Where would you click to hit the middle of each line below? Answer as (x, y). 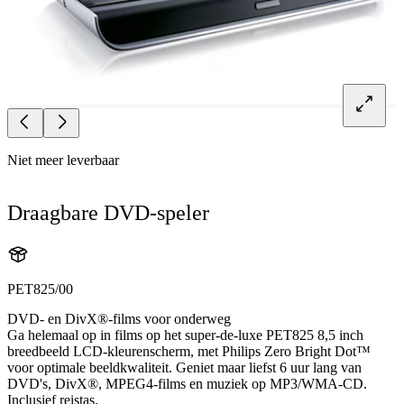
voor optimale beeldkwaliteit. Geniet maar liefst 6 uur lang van (184, 367)
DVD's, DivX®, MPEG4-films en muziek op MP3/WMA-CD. (187, 383)
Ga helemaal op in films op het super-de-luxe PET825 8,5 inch (185, 335)
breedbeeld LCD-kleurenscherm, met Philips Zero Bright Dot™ (189, 351)
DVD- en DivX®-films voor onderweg (119, 318)
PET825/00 (40, 289)
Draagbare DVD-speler (108, 212)
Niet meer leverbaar (63, 160)
